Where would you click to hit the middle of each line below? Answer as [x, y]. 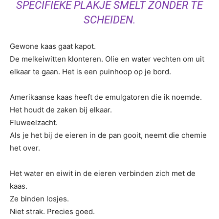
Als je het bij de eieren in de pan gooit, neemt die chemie [108, 135]
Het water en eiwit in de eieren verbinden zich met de [103, 173]
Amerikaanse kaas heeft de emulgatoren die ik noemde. [106, 97]
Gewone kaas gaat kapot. [53, 46]
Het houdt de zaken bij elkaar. [61, 110]
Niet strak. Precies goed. [52, 211]
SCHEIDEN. [109, 20]
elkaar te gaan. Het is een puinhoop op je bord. [90, 72]
